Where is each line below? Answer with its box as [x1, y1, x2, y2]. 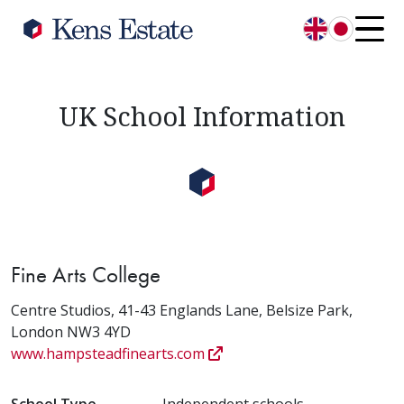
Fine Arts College [11, 260, 161, 289]
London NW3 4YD [11, 322, 131, 342]
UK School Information [59, 98, 345, 133]
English [314, 28, 364, 49]
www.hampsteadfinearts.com [11, 344, 208, 363]
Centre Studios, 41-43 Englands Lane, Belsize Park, [11, 300, 353, 320]
